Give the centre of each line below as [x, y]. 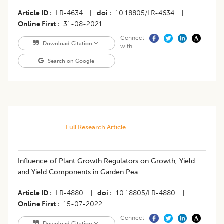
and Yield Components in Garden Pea [78, 172]
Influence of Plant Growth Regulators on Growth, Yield [106, 161]
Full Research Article [96, 127]
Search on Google [71, 61]
